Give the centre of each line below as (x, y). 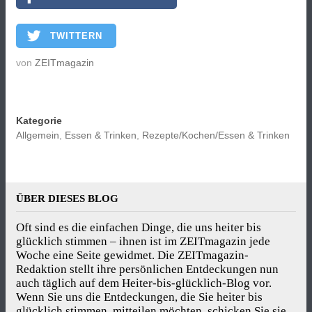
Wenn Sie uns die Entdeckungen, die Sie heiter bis (139, 297)
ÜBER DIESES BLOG (67, 198)
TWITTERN (76, 36)
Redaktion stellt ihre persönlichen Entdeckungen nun (147, 269)
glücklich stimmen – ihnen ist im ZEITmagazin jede (143, 241)
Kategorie (39, 120)
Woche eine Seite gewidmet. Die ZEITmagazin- (132, 255)
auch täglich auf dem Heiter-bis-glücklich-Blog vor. (144, 283)
